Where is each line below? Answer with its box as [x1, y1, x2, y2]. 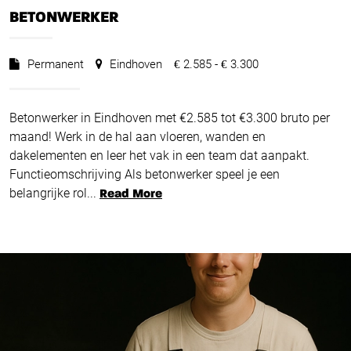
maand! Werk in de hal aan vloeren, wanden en [9, 129, 266, 145]
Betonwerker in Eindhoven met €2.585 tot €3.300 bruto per [9, 110, 330, 126]
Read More [100, 188, 162, 201]
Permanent [24, 57, 84, 72]
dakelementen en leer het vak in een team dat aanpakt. [9, 148, 309, 164]
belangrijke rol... [9, 186, 96, 201]
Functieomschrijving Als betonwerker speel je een [9, 167, 280, 183]
